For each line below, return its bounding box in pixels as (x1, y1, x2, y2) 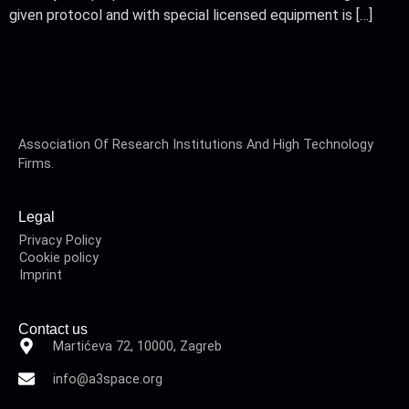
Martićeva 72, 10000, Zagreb (52, 338, 222, 354)
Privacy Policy (19, 232, 101, 248)
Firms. (18, 155, 54, 172)
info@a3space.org (52, 371, 163, 387)
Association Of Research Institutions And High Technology (18, 136, 373, 152)
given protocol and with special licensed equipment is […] (9, 6, 372, 24)
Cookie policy (19, 249, 99, 266)
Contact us (18, 320, 88, 337)
